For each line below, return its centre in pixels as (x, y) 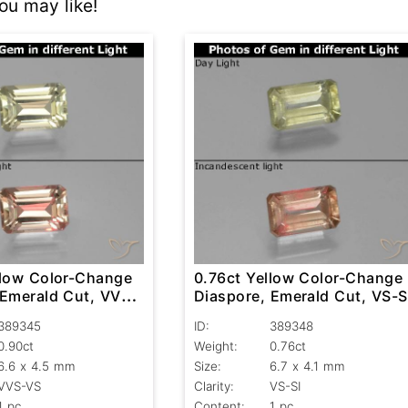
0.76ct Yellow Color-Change (298, 278)
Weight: (215, 347)
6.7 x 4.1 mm (307, 367)
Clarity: (214, 387)
